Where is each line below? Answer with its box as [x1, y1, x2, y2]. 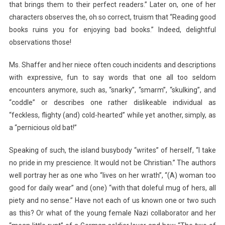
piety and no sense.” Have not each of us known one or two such [9, 196, 216, 204]
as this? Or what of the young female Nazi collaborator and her [9, 208, 216, 217]
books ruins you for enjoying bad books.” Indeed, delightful [9, 25, 216, 34]
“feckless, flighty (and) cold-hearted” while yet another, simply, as [9, 110, 216, 119]
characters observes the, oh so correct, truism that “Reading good [9, 13, 216, 21]
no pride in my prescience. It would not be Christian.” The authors [9, 158, 216, 167]
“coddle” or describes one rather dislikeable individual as [9, 98, 216, 106]
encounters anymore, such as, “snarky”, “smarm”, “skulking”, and [9, 85, 216, 94]
